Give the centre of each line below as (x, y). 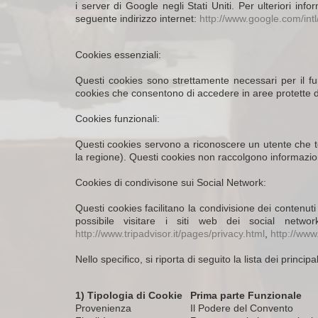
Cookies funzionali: (117, 119)
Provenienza (103, 308)
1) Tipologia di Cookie (129, 295)
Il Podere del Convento (242, 308)
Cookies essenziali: (118, 55)
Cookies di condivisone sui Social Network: (171, 182)
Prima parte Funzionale (246, 295)
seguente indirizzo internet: (137, 18)
